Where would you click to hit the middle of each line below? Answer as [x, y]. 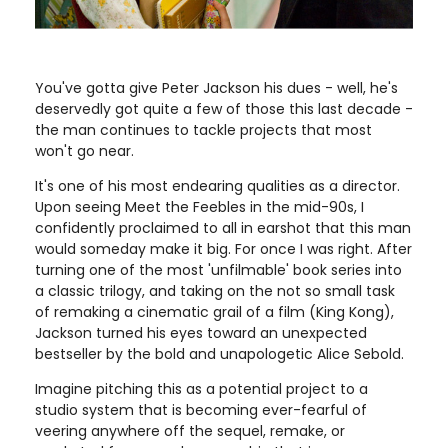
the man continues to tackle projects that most [203, 130]
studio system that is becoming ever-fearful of [201, 410]
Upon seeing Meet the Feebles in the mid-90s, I [199, 207]
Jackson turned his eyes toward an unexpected [201, 333]
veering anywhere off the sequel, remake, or [190, 431]
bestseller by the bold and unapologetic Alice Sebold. [219, 354]
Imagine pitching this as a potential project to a [201, 389]
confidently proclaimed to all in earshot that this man [223, 228]
